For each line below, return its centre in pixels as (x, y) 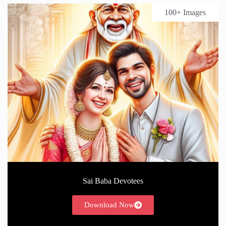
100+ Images (185, 13)
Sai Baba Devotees (113, 181)
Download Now (109, 205)
